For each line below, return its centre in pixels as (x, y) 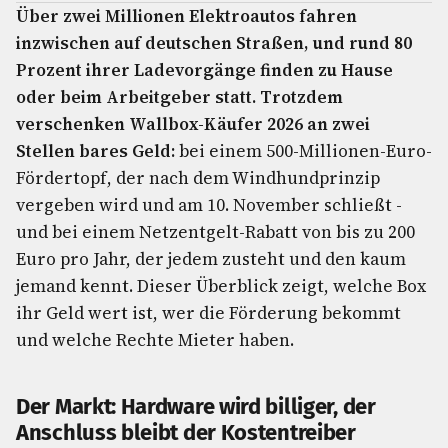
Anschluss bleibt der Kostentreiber (186, 432)
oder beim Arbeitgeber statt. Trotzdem (179, 97)
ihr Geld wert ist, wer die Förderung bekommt (208, 313)
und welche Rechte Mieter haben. (155, 340)
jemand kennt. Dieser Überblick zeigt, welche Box (221, 286)
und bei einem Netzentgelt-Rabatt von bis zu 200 (215, 232)
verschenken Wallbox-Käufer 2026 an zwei (193, 124)
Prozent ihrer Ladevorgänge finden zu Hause (204, 70)
